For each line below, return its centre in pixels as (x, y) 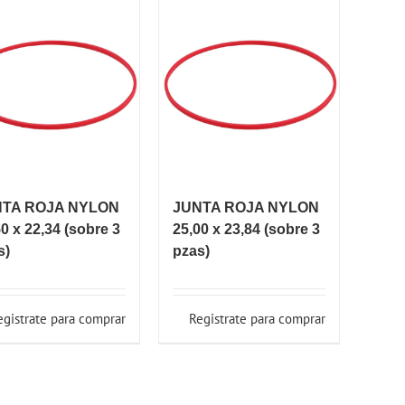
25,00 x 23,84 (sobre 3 (246, 229)
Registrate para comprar (257, 319)
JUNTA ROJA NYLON (246, 207)
